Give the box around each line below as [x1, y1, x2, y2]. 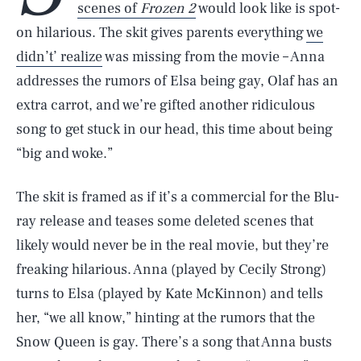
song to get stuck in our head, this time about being [16, 120, 333, 139]
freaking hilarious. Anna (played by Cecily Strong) [16, 260, 326, 279]
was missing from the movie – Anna [102, 48, 325, 66]
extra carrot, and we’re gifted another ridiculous [16, 96, 315, 114]
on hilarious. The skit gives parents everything [16, 23, 306, 42]
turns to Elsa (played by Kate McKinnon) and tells [16, 284, 323, 303]
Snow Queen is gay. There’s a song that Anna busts [16, 333, 332, 351]
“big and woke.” [16, 144, 113, 163]
